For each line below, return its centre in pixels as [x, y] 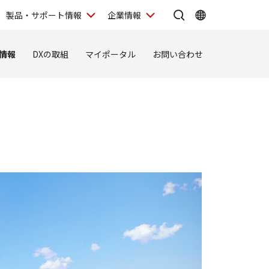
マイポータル [110, 54]
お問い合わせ [178, 54]
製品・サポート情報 [44, 15]
